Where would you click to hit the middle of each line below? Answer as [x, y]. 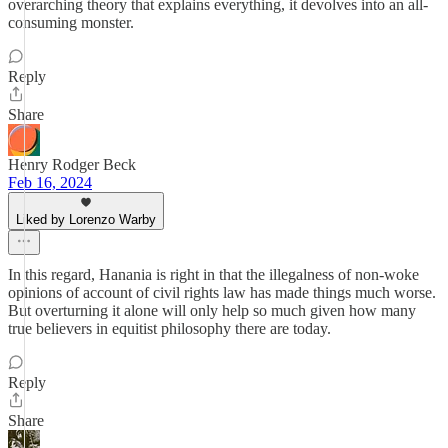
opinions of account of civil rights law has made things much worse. [222, 292]
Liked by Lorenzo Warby [86, 219]
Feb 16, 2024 [50, 182]
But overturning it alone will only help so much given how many [212, 310]
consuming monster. [71, 22]
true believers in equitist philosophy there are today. [169, 328]
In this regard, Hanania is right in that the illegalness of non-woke [213, 274]
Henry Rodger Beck [72, 164]
